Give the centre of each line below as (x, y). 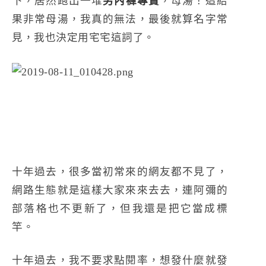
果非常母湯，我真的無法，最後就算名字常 (120, 19)
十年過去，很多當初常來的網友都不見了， (120, 171)
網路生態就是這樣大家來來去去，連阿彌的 (120, 190)
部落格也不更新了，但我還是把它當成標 (120, 208)
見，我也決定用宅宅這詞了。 (83, 38)
